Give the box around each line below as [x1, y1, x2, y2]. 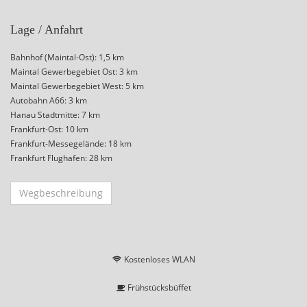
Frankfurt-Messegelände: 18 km [10, 138, 132, 150]
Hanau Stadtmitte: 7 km [10, 109, 100, 121]
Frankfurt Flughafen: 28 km [10, 152, 112, 164]
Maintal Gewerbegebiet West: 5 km [10, 80, 144, 93]
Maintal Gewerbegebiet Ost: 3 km [10, 66, 138, 78]
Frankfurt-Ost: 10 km [10, 123, 88, 136]
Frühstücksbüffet [125, 282, 191, 294]
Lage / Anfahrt [10, 23, 83, 37]
